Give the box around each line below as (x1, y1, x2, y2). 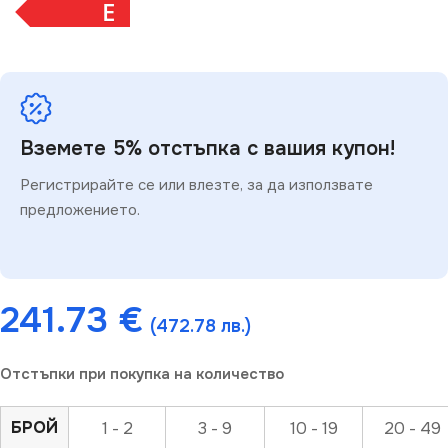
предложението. (20, 200, 140, 220)
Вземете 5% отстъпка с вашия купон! (20, 136, 395, 161)
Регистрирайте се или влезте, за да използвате (20, 175, 373, 195)
